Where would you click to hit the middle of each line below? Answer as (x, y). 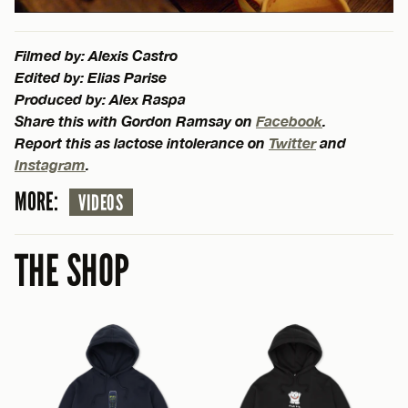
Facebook (289, 120)
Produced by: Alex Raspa (100, 98)
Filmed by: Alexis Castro (96, 55)
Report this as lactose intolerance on (142, 142)
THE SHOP (72, 271)
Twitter (292, 142)
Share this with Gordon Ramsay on (135, 120)
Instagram (50, 164)
